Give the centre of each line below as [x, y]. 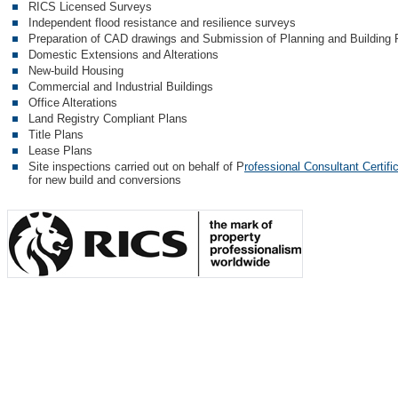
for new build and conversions [108, 180]
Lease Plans [60, 151]
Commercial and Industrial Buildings [121, 87]
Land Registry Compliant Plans [108, 119]
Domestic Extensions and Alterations [123, 55]
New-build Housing [76, 71]
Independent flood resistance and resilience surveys [162, 23]
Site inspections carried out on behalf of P [136, 167]
